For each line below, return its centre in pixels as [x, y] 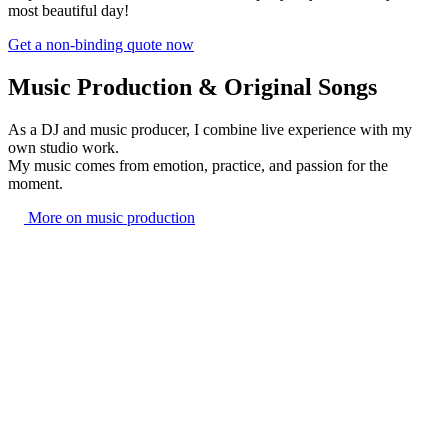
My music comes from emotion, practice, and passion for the [198, 165]
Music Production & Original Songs [192, 87]
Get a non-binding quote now [101, 45]
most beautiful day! [68, 11]
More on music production [109, 217]
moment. [35, 183]
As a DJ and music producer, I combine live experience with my [210, 129]
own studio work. [63, 147]
